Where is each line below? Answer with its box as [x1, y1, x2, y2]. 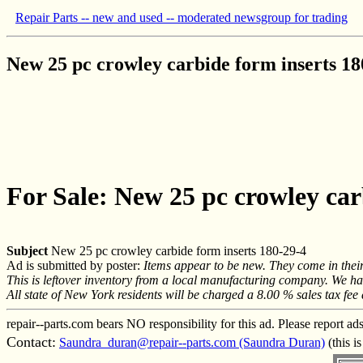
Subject [6, 243, 48, 258]
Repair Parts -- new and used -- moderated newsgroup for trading [15, 11, 348, 24]
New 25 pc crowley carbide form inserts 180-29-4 [48, 243, 306, 258]
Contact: [6, 333, 56, 350]
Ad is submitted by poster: [6, 258, 143, 272]
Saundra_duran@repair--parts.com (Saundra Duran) [59, 335, 325, 349]
